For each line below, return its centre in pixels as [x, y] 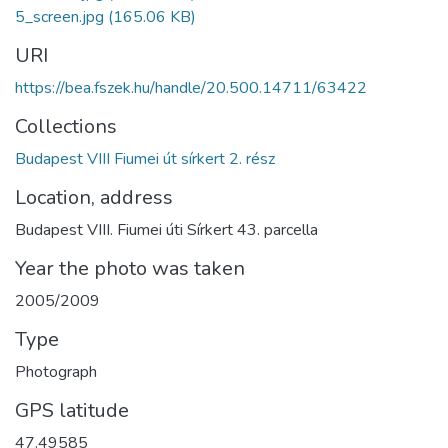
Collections [66, 126]
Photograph [56, 371]
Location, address [94, 197]
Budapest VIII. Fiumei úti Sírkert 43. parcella [166, 229]
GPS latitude [72, 410]
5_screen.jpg [59, 16]
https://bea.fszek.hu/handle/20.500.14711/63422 [191, 87]
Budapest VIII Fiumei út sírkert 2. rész [145, 158]
